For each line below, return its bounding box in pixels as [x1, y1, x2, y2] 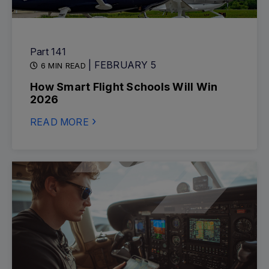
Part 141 [30, 46, 67, 58]
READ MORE [30, 116, 89, 128]
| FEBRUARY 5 [88, 59, 156, 71]
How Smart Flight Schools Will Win [30, 80, 218, 93]
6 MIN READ [38, 61, 89, 70]
